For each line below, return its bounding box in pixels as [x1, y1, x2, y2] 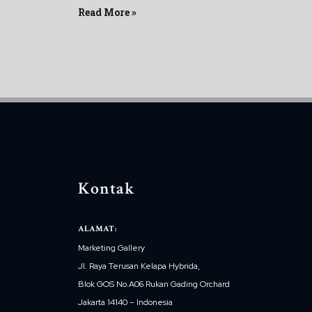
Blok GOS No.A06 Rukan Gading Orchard [78, 279, 230, 290]
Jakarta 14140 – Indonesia [78, 297, 173, 309]
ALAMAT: [78, 224, 117, 235]
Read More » [78, 6, 136, 19]
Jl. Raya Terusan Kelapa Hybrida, [78, 260, 200, 272]
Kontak [78, 178, 135, 200]
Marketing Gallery [78, 242, 145, 254]
